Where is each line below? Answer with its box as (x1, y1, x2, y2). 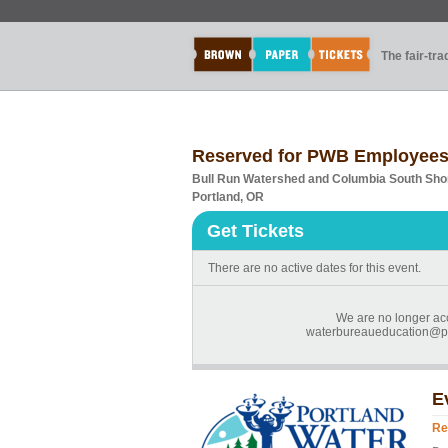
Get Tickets (207, 221, 304, 241)
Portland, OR (192, 190, 264, 204)
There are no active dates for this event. (208, 261, 421, 275)
